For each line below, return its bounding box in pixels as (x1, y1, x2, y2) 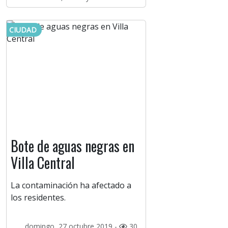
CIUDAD (9, 25, 37, 35)
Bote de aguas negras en (11, 135, 134, 157)
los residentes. (11, 192, 66, 204)
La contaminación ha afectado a (11, 180, 131, 191)
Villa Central (11, 152, 75, 174)
